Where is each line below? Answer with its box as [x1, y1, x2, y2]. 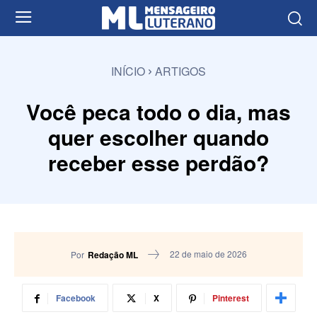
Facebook [55, 292, 96, 305]
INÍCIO [111, 62, 145, 79]
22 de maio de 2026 [169, 248, 247, 260]
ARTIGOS [155, 62, 206, 79]
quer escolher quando [48, 121, 269, 152]
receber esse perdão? [48, 146, 269, 178]
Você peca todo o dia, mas [26, 96, 291, 127]
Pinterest [212, 292, 249, 305]
